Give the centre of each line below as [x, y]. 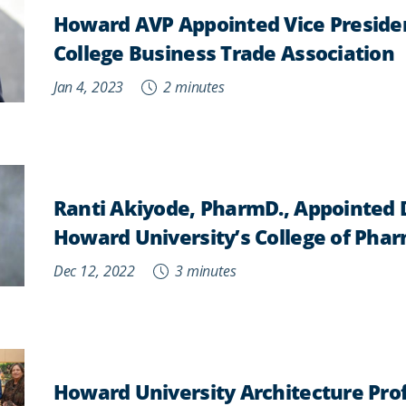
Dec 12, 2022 [94, 270]
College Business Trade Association [223, 52]
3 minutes [204, 270]
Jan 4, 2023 [88, 86]
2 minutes [192, 86]
